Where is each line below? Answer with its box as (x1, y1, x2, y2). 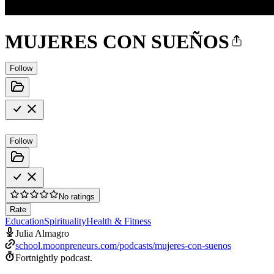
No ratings (59, 191, 95, 201)
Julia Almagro (15, 228, 69, 239)
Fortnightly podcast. (15, 252, 92, 263)
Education (5, 215, 44, 226)
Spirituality (44, 215, 86, 226)
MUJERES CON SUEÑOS (5, 31, 229, 53)
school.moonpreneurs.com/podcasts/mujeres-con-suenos (15, 240, 231, 251)
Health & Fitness (86, 215, 151, 226)
